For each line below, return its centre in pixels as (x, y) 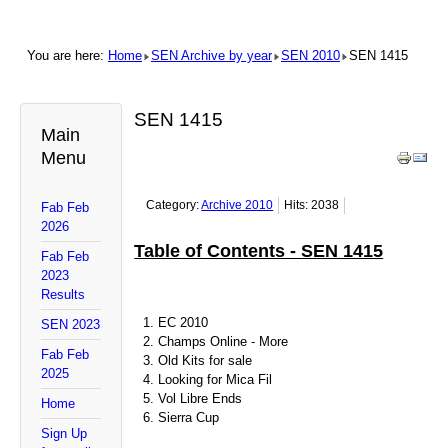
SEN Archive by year (211, 55)
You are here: (67, 55)
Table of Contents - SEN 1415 (259, 251)
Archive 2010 (237, 205)
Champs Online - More (223, 342)
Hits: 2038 (312, 205)
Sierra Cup (189, 418)
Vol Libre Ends (200, 399)
